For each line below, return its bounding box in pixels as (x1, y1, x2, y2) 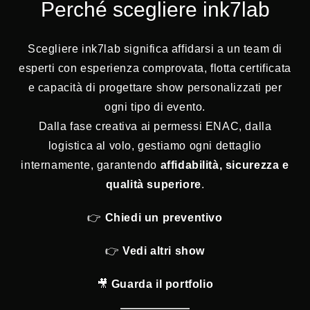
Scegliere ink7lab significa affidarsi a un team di (27, 43, 282, 55)
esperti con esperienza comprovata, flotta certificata (19, 62, 291, 75)
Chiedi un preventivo (104, 212, 223, 224)
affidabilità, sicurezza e (160, 159, 289, 172)
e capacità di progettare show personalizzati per (28, 82, 282, 94)
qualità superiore (105, 179, 201, 191)
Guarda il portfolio (111, 278, 214, 291)
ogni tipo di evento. (104, 101, 206, 113)
